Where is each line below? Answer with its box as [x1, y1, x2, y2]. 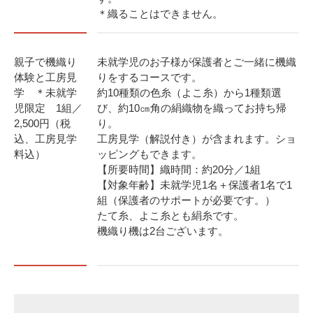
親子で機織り [14, 56, 77, 68]
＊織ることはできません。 [97, 8, 223, 20]
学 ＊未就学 [14, 87, 77, 99]
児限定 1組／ [14, 102, 82, 114]
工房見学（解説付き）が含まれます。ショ [97, 133, 296, 145]
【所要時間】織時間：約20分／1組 [97, 163, 261, 175]
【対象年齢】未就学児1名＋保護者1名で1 [97, 179, 292, 191]
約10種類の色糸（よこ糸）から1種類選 [97, 87, 282, 99]
